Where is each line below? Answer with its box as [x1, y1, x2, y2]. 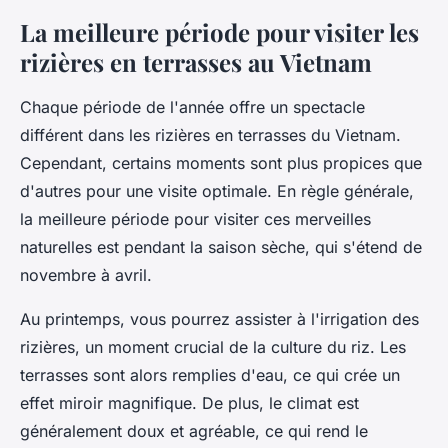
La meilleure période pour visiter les [20, 16, 419, 49]
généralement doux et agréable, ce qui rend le [20, 421, 368, 442]
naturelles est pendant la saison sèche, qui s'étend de [20, 237, 422, 258]
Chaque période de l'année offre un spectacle [20, 97, 365, 118]
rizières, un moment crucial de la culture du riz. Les [20, 337, 406, 358]
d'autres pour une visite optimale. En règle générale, [20, 181, 414, 202]
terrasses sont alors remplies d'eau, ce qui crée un [20, 365, 400, 386]
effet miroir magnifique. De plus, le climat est [20, 393, 359, 414]
